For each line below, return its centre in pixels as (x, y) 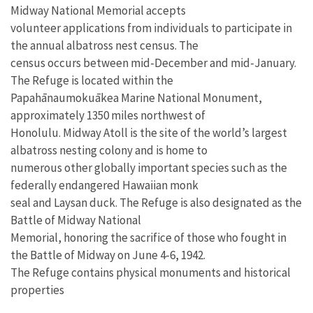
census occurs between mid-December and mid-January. (153, 63)
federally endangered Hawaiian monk (104, 185)
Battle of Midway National (76, 220)
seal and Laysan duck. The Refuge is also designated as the (156, 202)
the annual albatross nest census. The (104, 45)
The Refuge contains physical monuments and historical (151, 272)
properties (37, 290)
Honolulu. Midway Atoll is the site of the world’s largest (149, 132)
